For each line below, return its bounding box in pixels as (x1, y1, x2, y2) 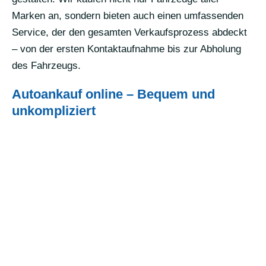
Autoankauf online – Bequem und (12, 87, 215, 102)
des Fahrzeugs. (12, 60, 81, 71)
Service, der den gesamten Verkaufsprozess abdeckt (12, 27, 247, 38)
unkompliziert (12, 103, 96, 118)
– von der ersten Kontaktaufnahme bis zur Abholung (12, 43, 241, 55)
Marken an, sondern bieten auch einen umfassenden (12, 10, 243, 21)
